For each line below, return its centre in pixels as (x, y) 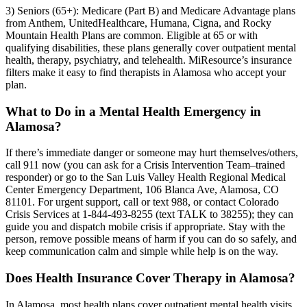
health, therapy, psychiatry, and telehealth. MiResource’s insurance (149, 60)
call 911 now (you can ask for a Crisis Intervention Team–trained (145, 165)
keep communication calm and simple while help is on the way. (142, 251)
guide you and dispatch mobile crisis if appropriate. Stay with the (145, 227)
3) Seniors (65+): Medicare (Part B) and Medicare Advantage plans (150, 11)
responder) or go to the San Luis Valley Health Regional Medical (146, 177)
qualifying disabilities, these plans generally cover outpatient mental (151, 48)
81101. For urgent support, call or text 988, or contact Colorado (142, 202)
